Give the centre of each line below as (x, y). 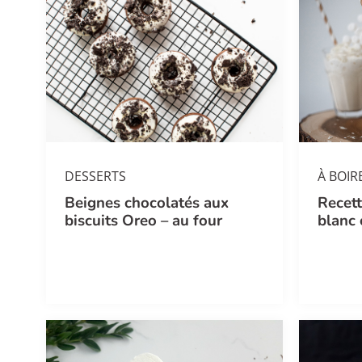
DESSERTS (96, 176)
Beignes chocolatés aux (147, 202)
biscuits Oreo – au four (144, 220)
